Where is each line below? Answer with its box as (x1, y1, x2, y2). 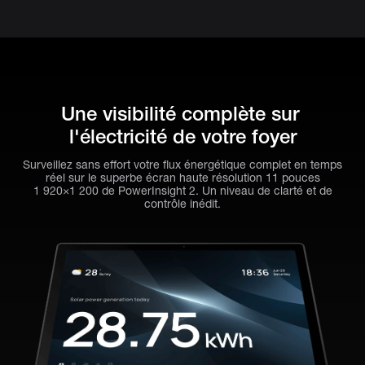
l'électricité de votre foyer (68, 125, 297, 148)
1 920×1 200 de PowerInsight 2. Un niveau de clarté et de (33, 184, 332, 198)
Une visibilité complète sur (60, 103, 299, 125)
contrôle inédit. (144, 197, 221, 211)
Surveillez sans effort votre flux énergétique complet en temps (23, 158, 342, 172)
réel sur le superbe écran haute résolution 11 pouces (45, 171, 320, 185)
